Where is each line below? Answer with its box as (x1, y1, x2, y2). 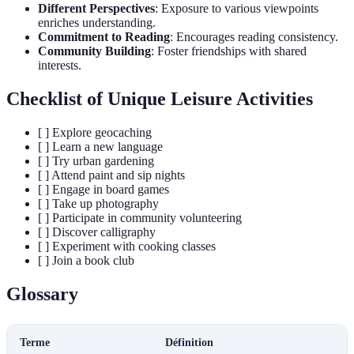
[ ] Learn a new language (38, 139, 163, 153)
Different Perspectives (38, 2, 155, 16)
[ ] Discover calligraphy (38, 224, 156, 239)
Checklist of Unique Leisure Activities (6, 88, 313, 109)
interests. (38, 58, 81, 73)
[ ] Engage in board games (38, 182, 169, 196)
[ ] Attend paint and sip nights (38, 168, 185, 182)
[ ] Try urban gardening (38, 153, 154, 168)
